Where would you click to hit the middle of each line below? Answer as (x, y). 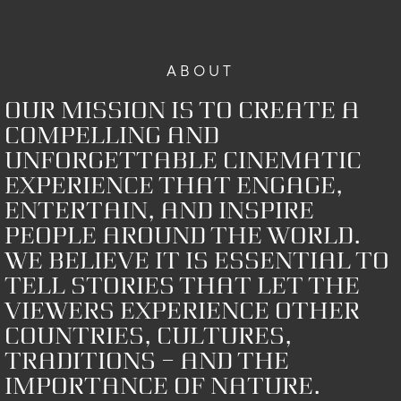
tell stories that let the (182, 286)
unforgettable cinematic (183, 161)
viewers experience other (182, 311)
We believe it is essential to (197, 261)
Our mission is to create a (182, 111)
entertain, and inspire (159, 211)
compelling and (112, 136)
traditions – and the (147, 362)
